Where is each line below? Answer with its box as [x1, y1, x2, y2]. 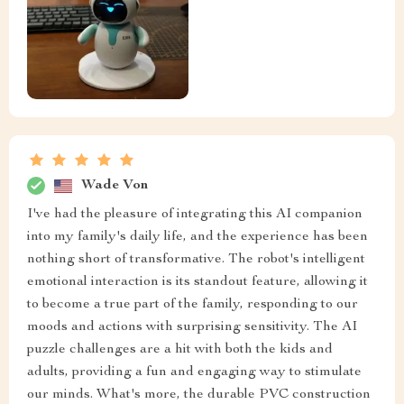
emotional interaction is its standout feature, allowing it [27, 275, 368, 290]
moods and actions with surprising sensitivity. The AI [27, 320, 357, 335]
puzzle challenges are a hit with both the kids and [27, 343, 333, 358]
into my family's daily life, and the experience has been [27, 230, 368, 245]
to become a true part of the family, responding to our [27, 298, 358, 313]
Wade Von [81, 178, 148, 193]
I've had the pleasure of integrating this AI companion [27, 207, 363, 223]
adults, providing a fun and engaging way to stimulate [27, 365, 362, 381]
